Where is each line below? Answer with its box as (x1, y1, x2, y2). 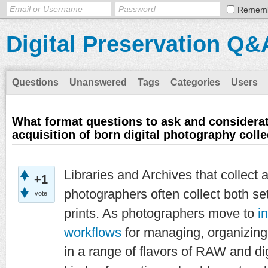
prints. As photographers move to (64, 206, 258, 221)
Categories (170, 77, 220, 87)
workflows (64, 225, 125, 240)
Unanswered (69, 77, 127, 87)
